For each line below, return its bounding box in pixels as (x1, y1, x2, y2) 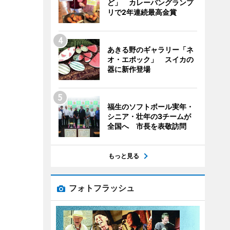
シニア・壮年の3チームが (107, 112, 191, 121)
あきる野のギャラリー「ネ (107, 45, 194, 54)
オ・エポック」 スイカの (107, 55, 194, 64)
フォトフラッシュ (68, 183, 135, 193)
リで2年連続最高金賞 (107, 8, 177, 16)
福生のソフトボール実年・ (107, 102, 194, 111)
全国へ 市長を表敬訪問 (107, 122, 186, 130)
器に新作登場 (107, 65, 150, 73)
